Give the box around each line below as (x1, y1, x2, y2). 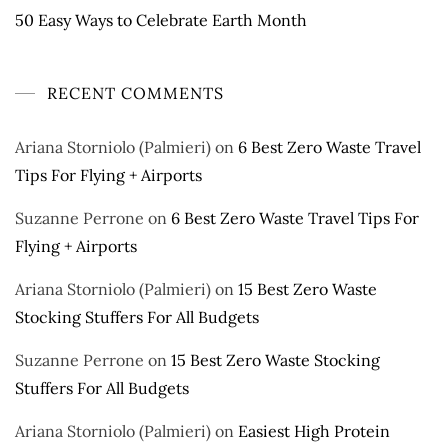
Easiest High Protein (238, 420, 390, 441)
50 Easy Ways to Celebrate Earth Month (15, 9, 307, 30)
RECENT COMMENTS (47, 82, 224, 103)
